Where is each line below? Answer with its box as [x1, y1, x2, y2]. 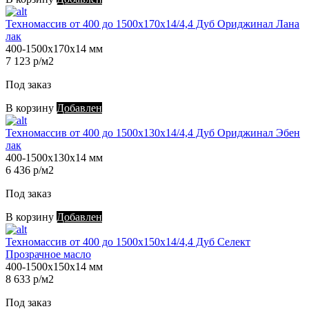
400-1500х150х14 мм [6, 261, 103, 273]
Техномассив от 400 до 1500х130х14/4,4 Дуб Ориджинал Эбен [6, 127, 300, 139]
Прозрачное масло [6, 248, 91, 261]
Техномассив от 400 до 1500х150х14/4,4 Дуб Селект [6, 236, 250, 248]
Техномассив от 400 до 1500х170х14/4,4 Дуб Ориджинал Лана [6, 18, 299, 30]
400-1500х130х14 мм [6, 152, 103, 164]
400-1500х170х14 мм [6, 43, 103, 55]
